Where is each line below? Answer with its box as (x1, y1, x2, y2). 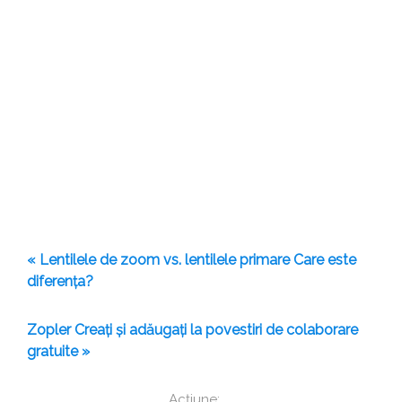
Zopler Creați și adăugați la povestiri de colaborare (27, 321, 358, 339)
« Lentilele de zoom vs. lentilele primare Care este (27, 251, 356, 269)
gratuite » (27, 343, 90, 361)
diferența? (27, 273, 93, 291)
